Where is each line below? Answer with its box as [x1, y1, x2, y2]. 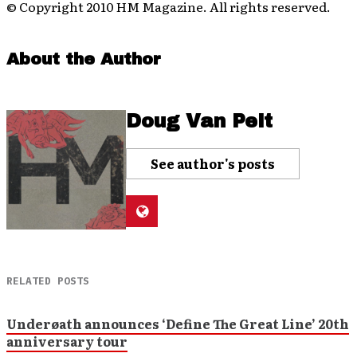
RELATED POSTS [6, 273, 89, 288]
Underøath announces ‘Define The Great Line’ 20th [6, 313, 349, 333]
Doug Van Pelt [126, 110, 273, 131]
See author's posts [151, 153, 275, 173]
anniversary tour [6, 331, 127, 351]
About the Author [6, 49, 161, 68]
